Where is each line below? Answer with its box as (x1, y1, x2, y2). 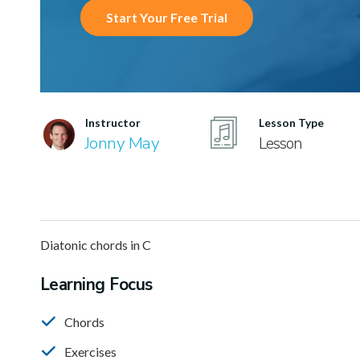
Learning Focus (40, 273, 153, 297)
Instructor (84, 117, 141, 129)
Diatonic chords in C (40, 237, 151, 253)
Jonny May (84, 132, 160, 154)
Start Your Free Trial (106, 10, 227, 25)
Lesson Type (258, 117, 324, 129)
